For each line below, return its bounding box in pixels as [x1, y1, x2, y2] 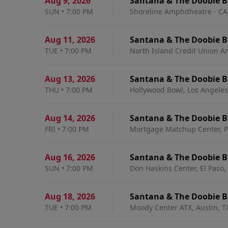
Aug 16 [45, 152, 72, 163]
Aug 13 [45, 73, 72, 84]
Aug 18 [45, 191, 72, 202]
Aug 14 [45, 112, 72, 124]
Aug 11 [45, 34, 72, 45]
